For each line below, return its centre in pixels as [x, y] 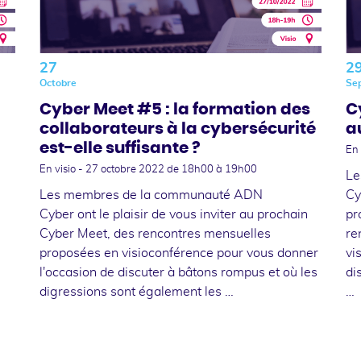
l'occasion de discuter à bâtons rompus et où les [178, 272]
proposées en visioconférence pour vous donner [178, 253]
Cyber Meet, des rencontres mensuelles [155, 233]
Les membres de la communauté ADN [151, 195]
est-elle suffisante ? [119, 148]
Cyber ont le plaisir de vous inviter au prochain [173, 214]
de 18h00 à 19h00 [212, 169]
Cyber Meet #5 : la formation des [174, 109]
